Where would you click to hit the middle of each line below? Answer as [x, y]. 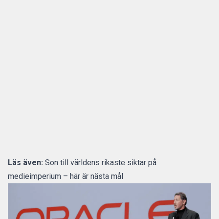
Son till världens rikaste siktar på [101, 163]
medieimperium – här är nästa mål [66, 176]
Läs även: [25, 163]
